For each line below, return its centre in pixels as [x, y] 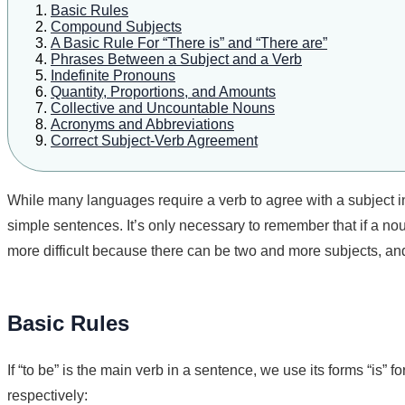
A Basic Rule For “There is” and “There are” [189, 43]
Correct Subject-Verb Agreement [154, 141]
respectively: [47, 395]
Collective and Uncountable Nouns [163, 108]
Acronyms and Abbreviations [142, 124]
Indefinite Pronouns [113, 75]
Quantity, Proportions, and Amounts [163, 92]
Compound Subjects [116, 27]
